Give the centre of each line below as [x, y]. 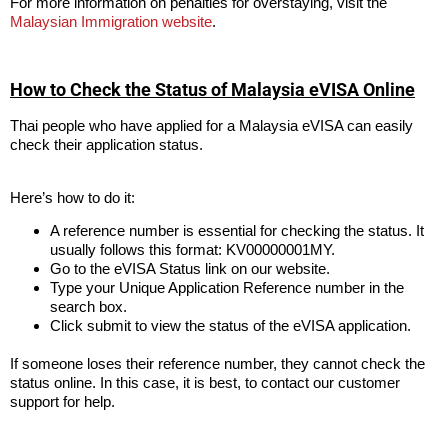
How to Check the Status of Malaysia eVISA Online [212, 90]
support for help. [62, 401]
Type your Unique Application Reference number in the [227, 287]
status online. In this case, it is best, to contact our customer [205, 382]
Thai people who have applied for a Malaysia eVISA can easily [211, 126]
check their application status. [106, 145]
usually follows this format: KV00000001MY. [192, 249]
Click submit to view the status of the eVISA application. [230, 325]
